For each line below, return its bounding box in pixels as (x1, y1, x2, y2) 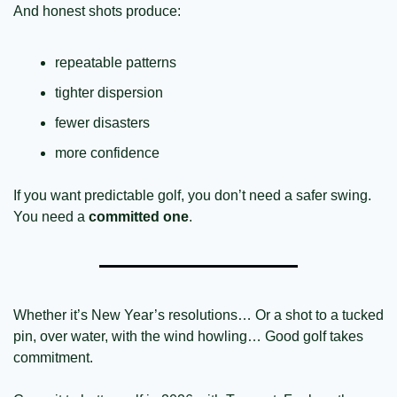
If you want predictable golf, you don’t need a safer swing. (13, 188, 371, 204)
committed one (89, 209, 189, 225)
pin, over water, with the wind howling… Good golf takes (13, 329, 363, 345)
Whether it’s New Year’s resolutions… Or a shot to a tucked (13, 307, 384, 323)
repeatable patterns (55, 55, 176, 71)
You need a (13, 209, 89, 225)
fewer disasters (55, 115, 150, 131)
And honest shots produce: (13, 4, 181, 19)
